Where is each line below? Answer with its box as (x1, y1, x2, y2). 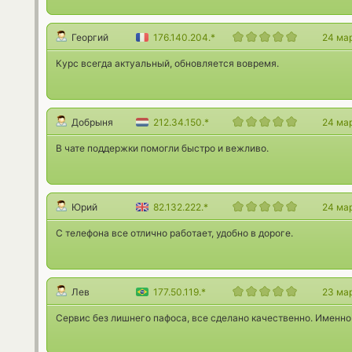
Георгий (71, 31, 108, 43)
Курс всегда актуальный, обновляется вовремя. (56, 57, 279, 69)
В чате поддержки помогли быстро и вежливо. (56, 142, 269, 154)
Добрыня (71, 116, 113, 128)
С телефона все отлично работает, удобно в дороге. (56, 227, 293, 239)
